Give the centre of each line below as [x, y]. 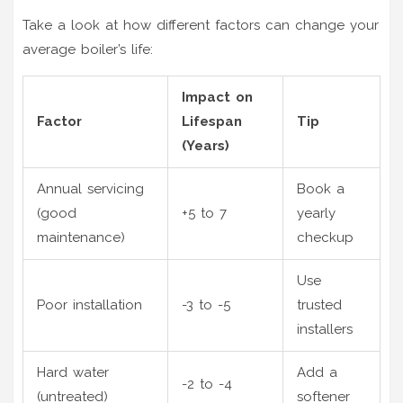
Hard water [73, 372]
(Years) [206, 145]
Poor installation [90, 304]
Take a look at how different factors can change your [201, 25]
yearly [316, 213]
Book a [321, 188]
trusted [319, 304]
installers [325, 329]
